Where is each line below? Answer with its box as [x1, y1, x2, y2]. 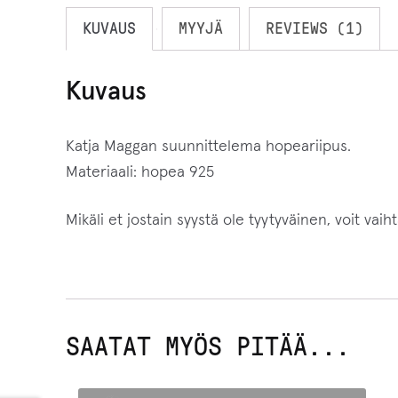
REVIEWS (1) [265, 20, 363, 38]
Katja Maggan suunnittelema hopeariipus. [65, 138, 351, 155]
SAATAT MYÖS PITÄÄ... [65, 331, 350, 361]
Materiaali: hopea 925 [65, 163, 214, 180]
